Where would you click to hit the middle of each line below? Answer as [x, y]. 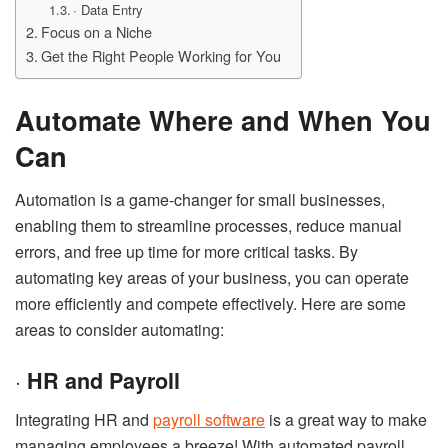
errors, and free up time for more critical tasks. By [186, 252]
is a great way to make [346, 419]
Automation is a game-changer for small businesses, [200, 200]
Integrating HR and [84, 419]
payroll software [209, 419]
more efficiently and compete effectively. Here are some [210, 304]
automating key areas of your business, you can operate [212, 278]
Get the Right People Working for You [160, 55]
